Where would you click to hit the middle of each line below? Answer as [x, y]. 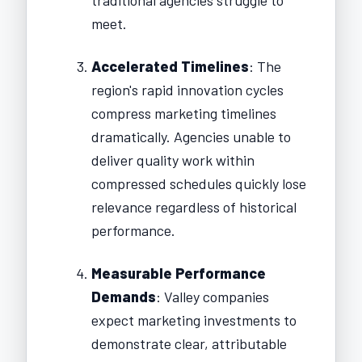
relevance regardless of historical [194, 206]
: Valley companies [213, 296]
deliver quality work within [173, 160]
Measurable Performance [179, 273]
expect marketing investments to [194, 320]
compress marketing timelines [184, 113]
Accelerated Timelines [170, 66]
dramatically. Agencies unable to [191, 136]
